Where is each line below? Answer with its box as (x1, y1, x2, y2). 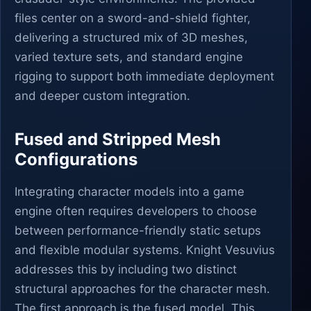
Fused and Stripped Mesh (15, 129, 221, 149)
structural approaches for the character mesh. (15, 282, 270, 296)
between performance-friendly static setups (15, 224, 261, 237)
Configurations (15, 149, 137, 169)
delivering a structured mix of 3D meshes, (15, 31, 248, 44)
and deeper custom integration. (15, 89, 190, 103)
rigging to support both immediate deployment (15, 69, 274, 83)
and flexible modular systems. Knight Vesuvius (15, 243, 275, 257)
